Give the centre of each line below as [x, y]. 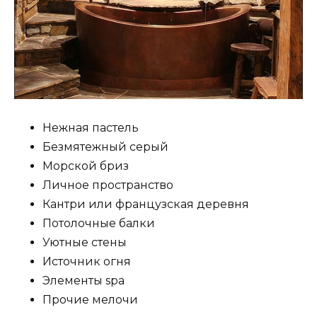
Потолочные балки [99, 224]
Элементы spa [83, 281]
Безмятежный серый [105, 147]
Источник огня [87, 262]
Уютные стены [85, 243]
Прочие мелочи [90, 300]
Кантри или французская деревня [146, 204]
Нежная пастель [91, 128]
